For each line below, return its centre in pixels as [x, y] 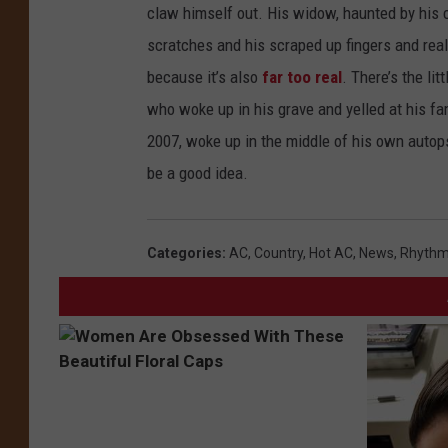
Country [278, 252]
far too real [302, 76]
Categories [184, 252]
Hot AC [331, 252]
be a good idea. [197, 172]
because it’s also [204, 76]
